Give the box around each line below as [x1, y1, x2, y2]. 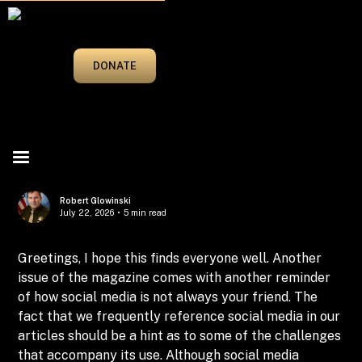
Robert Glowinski [60, 196, 132, 205]
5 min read [124, 208, 167, 217]
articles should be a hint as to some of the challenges [18, 328, 342, 343]
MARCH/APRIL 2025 [34, 44, 162, 59]
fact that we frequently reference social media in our [18, 309, 341, 324]
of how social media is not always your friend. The [18, 289, 318, 305]
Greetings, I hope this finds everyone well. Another [18, 250, 322, 266]
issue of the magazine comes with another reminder [18, 270, 331, 285]
